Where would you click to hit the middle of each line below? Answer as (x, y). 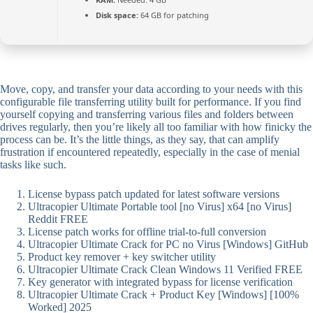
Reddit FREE (58, 219)
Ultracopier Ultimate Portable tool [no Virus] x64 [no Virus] (160, 206)
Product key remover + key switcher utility (122, 257)
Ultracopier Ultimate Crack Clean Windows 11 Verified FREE (165, 269)
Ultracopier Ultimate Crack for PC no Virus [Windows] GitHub (168, 244)
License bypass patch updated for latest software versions (154, 194)
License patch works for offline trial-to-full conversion (147, 232)
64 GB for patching (174, 15)
